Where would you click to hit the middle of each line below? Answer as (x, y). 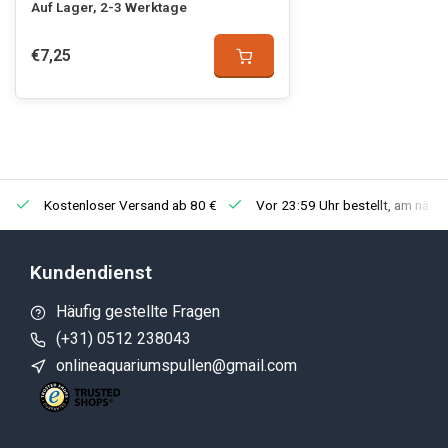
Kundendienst (91, 272)
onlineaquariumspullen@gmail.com (176, 365)
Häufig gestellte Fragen (138, 311)
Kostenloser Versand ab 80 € (129, 205)
